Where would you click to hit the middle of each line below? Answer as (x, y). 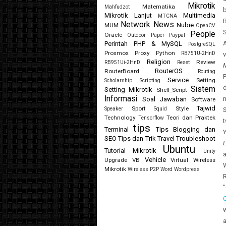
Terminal (117, 130)
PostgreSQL (202, 44)
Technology (120, 118)
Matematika (159, 7)
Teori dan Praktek (191, 118)
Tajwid (206, 108)
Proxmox (117, 53)
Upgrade (116, 160)
